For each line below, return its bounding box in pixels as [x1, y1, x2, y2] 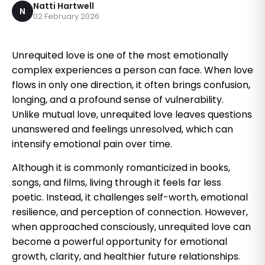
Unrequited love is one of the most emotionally [12, 48, 228, 62]
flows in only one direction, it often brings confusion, [12, 77, 250, 92]
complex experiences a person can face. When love [12, 63, 253, 77]
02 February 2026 [33, 11, 99, 22]
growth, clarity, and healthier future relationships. [12, 249, 240, 263]
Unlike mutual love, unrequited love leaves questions [12, 107, 252, 121]
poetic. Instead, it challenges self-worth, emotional [12, 190, 248, 204]
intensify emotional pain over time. [12, 137, 172, 151]
